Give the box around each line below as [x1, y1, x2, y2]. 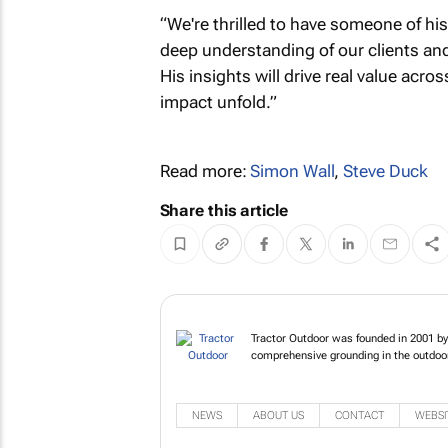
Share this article [159, 200, 288, 220]
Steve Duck [343, 160, 429, 181]
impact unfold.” [159, 91, 277, 112]
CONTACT [334, 414, 384, 428]
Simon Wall [250, 160, 335, 181]
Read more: [159, 160, 251, 181]
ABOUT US [252, 414, 304, 428]
